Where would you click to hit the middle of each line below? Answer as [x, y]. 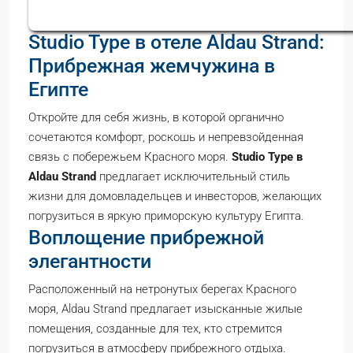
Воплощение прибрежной [146, 238]
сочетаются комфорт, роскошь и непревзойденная [166, 137]
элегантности [90, 261]
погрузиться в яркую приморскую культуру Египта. [166, 216]
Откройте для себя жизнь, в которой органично [156, 117]
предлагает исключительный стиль [193, 176]
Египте [58, 89]
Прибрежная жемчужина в [152, 66]
